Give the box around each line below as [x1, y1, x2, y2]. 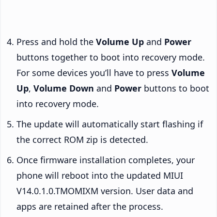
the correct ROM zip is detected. [16, 133, 148, 145]
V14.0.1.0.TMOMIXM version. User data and [16, 185, 193, 197]
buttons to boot [141, 82, 209, 94]
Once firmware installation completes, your [16, 154, 195, 166]
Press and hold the [16, 35, 96, 47]
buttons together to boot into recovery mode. [16, 51, 205, 63]
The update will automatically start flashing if [16, 118, 203, 130]
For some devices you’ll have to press [16, 66, 171, 78]
